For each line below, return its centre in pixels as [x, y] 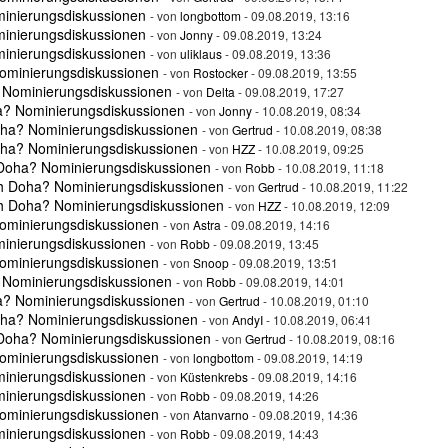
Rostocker [220, 72]
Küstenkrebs [214, 376]
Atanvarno [221, 414]
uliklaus [201, 53]
